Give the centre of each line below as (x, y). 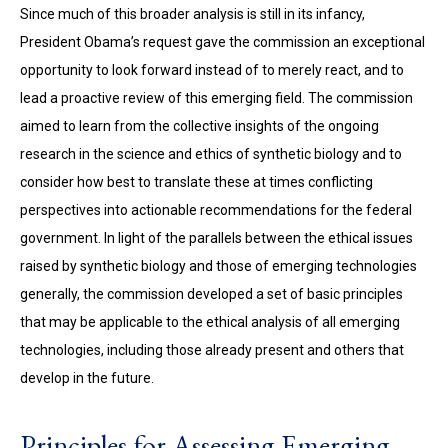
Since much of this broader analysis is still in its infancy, (192, 14)
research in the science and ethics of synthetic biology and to (211, 154)
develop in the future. (87, 378)
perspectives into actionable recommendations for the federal (216, 210)
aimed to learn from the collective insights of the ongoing (199, 126)
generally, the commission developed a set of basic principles (211, 294)
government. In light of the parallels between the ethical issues (216, 238)
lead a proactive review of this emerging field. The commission (216, 98)
